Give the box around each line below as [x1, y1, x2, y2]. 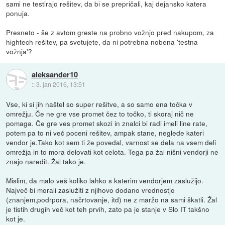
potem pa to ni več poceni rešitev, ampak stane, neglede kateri [6, 128, 204, 138]
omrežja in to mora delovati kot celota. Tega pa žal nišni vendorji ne [6, 147, 219, 157]
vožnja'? [6, 46, 33, 57]
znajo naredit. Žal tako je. [6, 156, 86, 167]
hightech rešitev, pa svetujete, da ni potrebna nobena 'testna [6, 37, 198, 47]
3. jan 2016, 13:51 [36, 79, 85, 88]
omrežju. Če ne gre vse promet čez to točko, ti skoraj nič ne [6, 108, 194, 119]
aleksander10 [31, 68, 78, 80]
